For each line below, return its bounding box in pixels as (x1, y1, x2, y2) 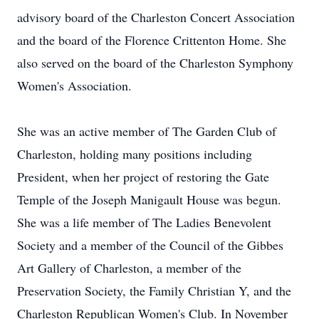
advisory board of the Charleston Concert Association (17, 9, 295, 26)
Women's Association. (17, 77, 132, 94)
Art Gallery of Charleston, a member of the (17, 259, 241, 276)
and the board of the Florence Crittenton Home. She (17, 31, 286, 48)
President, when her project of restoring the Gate (17, 168, 269, 185)
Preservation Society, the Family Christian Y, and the (17, 282, 291, 299)
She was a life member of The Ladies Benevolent (17, 214, 271, 231)
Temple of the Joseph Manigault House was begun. (17, 191, 281, 208)
